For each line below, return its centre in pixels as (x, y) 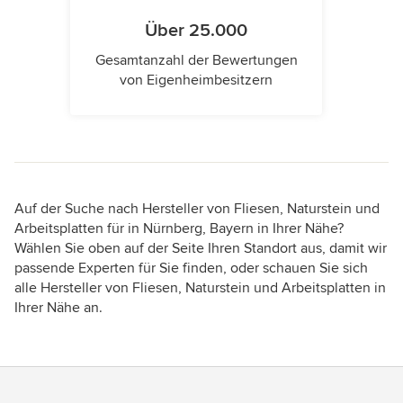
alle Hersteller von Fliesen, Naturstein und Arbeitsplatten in (200, 288)
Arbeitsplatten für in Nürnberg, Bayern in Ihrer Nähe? (179, 229)
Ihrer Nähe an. (58, 308)
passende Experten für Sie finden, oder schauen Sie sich (191, 269)
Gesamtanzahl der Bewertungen (196, 61)
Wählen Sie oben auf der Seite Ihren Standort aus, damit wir (201, 249)
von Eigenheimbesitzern (196, 81)
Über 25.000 (196, 31)
